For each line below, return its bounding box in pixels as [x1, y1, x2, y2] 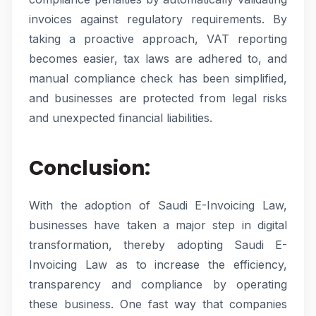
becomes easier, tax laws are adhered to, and [29, 51, 287, 66]
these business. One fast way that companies [29, 297, 287, 311]
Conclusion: [29, 154, 150, 182]
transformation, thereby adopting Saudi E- [29, 238, 287, 252]
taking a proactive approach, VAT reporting [29, 32, 287, 46]
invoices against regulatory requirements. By [29, 12, 287, 26]
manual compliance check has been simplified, [29, 71, 287, 85]
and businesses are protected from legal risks [29, 91, 287, 105]
